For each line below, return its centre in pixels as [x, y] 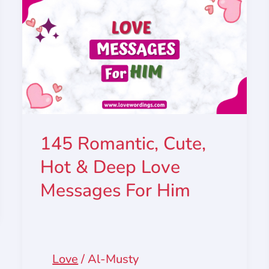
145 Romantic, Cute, [123, 144]
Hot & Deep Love [110, 167]
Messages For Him [116, 190]
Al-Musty [113, 259]
